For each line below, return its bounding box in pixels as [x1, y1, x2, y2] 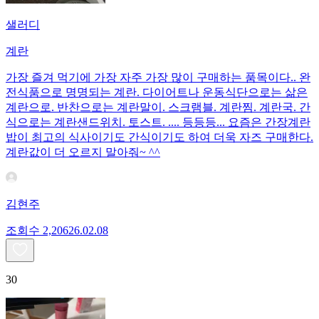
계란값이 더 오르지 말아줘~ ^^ [6, 146, 160, 159]
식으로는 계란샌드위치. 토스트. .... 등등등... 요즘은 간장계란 [6, 116, 310, 129]
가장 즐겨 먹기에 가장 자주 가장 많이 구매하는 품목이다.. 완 [6, 71, 310, 84]
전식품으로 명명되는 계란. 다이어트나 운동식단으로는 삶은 [6, 86, 308, 99]
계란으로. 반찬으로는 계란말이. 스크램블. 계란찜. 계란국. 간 [6, 101, 310, 114]
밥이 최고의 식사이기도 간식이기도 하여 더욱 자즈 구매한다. [6, 131, 313, 144]
